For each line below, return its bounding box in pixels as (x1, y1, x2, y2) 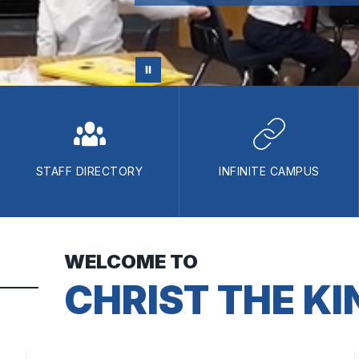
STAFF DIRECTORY (35, 163, 143, 178)
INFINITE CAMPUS (219, 163, 320, 178)
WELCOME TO (64, 249, 198, 273)
